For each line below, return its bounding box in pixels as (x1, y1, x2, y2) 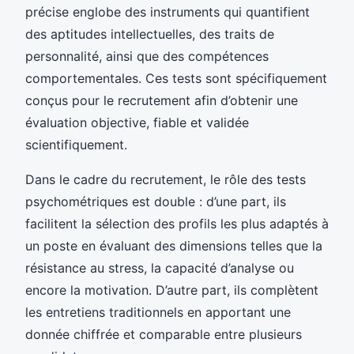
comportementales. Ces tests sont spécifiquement (25, 70, 327, 86)
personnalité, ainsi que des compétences (25, 47, 269, 64)
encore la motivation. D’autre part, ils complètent (25, 281, 318, 298)
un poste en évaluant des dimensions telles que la (25, 237, 322, 254)
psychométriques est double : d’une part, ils (25, 193, 286, 209)
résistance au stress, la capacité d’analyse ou (25, 259, 294, 276)
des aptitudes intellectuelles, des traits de (25, 25, 274, 42)
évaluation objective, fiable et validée (25, 114, 249, 130)
